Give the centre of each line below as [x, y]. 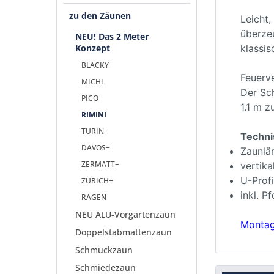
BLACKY [95, 65]
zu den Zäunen [100, 16]
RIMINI [94, 115]
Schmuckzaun [104, 250]
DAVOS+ [96, 148]
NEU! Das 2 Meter [112, 36]
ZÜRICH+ [97, 181]
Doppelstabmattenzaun [124, 232]
